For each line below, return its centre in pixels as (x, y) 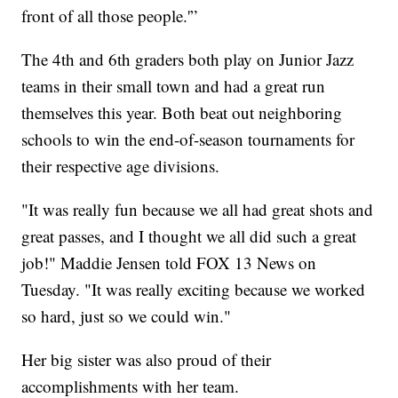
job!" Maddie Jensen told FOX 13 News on (169, 263)
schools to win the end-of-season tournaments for (188, 139)
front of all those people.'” (110, 16)
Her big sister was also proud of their (147, 360)
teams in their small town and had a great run (174, 86)
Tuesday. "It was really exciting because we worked (194, 290)
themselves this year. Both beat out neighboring (182, 113)
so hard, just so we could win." (127, 316)
